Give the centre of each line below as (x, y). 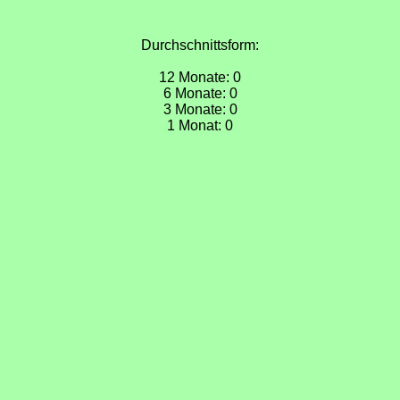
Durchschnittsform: (200, 45)
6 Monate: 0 (200, 93)
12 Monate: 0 (200, 77)
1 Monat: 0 (200, 125)
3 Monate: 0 (200, 109)
